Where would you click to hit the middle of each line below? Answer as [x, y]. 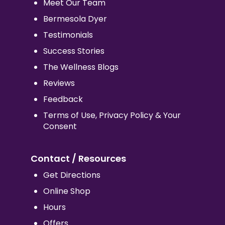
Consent [60, 126]
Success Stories [74, 51]
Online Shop [67, 191]
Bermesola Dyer [75, 19]
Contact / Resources [78, 158]
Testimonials [68, 35]
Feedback [63, 99]
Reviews [59, 83]
